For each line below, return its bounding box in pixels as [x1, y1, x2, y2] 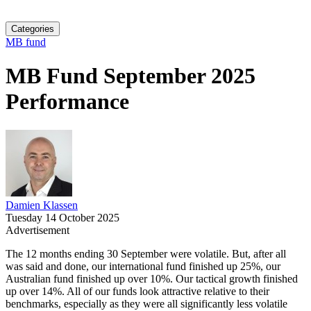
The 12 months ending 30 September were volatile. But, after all [6, 247, 286, 260]
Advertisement [6, 224, 69, 236]
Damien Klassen [6, 199, 78, 211]
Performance [6, 89, 129, 115]
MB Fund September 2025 [6, 63, 255, 89]
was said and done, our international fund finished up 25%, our [6, 260, 280, 272]
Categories [11, 24, 54, 34]
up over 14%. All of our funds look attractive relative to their [6, 285, 269, 297]
